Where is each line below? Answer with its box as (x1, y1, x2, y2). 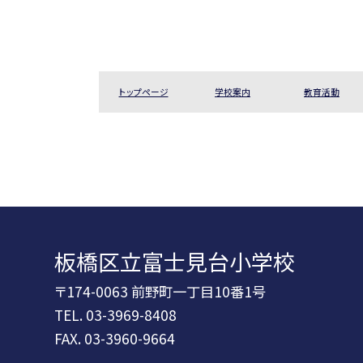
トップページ (118, 85, 169, 98)
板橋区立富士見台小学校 (54, 246, 296, 278)
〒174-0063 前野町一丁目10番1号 (54, 281, 267, 302)
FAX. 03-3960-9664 (54, 328, 176, 349)
